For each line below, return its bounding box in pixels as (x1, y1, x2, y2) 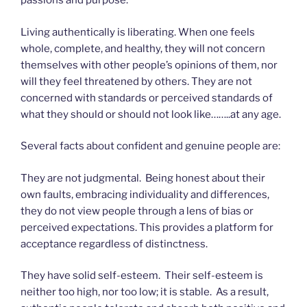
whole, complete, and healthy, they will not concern (21, 42, 265, 55)
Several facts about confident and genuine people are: (21, 140, 282, 153)
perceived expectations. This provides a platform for (21, 221, 273, 234)
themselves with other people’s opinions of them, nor (21, 58, 278, 71)
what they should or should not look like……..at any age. (21, 108, 283, 121)
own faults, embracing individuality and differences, (21, 188, 269, 201)
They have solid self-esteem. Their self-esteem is (21, 269, 263, 282)
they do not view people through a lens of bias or (21, 204, 254, 217)
